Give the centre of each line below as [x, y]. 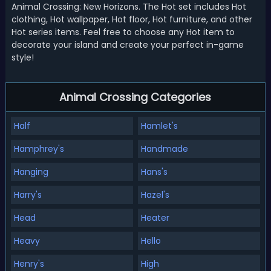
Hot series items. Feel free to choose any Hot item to [123, 32]
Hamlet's [159, 126]
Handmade [164, 149]
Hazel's [155, 195]
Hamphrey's [39, 149]
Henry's [29, 264]
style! [22, 57]
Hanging [31, 172]
